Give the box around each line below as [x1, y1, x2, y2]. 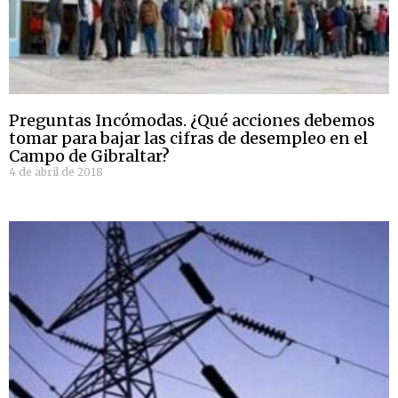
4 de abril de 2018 [9, 165, 103, 179]
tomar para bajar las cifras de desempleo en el [9, 128, 368, 149]
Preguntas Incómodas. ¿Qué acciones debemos [9, 110, 375, 131]
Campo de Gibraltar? [9, 146, 170, 167]
